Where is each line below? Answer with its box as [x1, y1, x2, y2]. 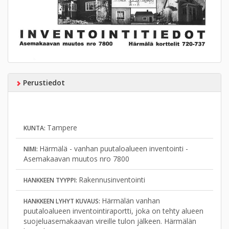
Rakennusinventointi [79, 174, 145, 185]
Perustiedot [20, 77, 65, 87]
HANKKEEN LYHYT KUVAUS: [24, 196, 102, 205]
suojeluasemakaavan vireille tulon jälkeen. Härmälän [24, 216, 196, 226]
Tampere [47, 122, 77, 132]
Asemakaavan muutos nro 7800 [24, 153, 129, 164]
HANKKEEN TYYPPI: [24, 175, 79, 185]
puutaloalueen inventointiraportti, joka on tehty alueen [24, 205, 203, 216]
